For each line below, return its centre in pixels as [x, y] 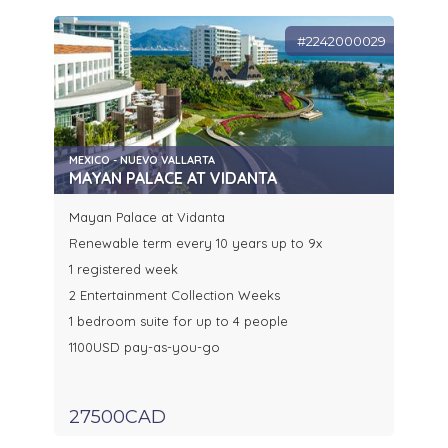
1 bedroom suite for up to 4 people [178, 321]
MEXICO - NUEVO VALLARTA [142, 160]
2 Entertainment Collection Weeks [176, 295]
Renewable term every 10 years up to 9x [199, 243]
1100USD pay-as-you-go [144, 347]
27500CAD [117, 417]
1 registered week [123, 269]
